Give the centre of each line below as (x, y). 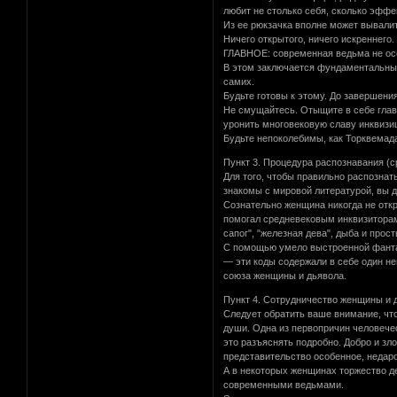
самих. (239, 81)
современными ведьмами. (284, 384)
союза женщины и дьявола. (285, 275)
